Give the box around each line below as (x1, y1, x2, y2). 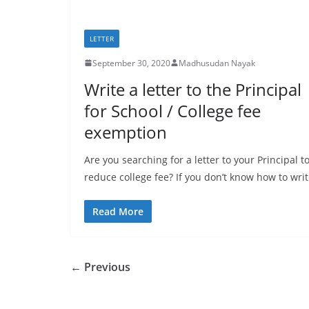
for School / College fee (84, 99, 261, 122)
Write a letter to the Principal (84, 77, 301, 101)
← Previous (70, 259, 130, 275)
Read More (92, 204, 143, 218)
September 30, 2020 (92, 57, 170, 69)
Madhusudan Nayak (179, 57, 255, 69)
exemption (84, 120, 167, 143)
